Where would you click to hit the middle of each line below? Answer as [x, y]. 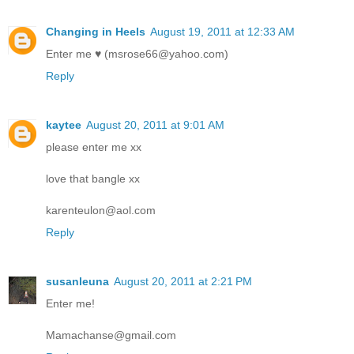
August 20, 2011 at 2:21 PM [183, 281]
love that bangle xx [93, 179]
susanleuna [77, 281]
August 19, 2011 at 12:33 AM [222, 32]
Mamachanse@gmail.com [111, 335]
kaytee [64, 125]
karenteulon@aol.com [101, 210]
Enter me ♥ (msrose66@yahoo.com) [137, 54]
